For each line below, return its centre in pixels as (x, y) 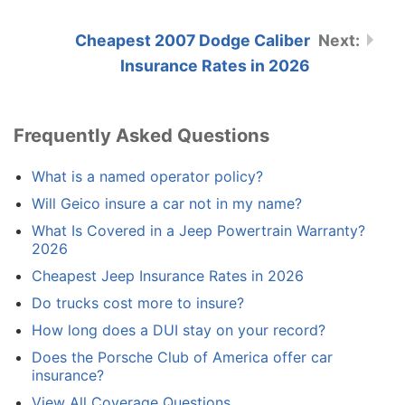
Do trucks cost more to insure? (138, 303)
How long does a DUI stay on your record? (179, 330)
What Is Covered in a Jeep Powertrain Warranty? (198, 231)
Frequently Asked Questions (141, 135)
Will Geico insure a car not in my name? (167, 204)
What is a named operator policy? (147, 177)
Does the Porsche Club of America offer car (182, 358)
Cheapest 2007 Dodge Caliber (193, 40)
